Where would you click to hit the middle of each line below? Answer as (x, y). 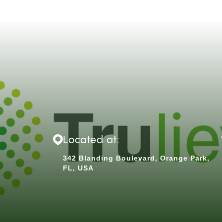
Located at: (91, 140)
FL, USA (78, 168)
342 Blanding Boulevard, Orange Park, (136, 158)
